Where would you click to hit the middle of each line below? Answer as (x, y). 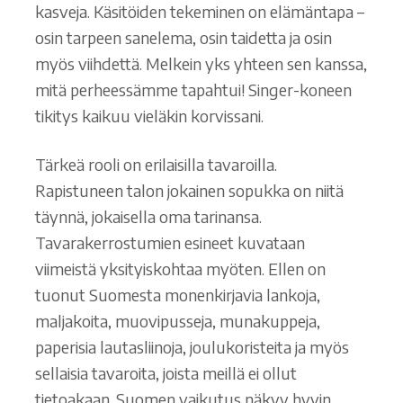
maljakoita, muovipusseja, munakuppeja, (177, 321)
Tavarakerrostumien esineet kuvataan (170, 243)
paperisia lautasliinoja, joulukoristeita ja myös (192, 347)
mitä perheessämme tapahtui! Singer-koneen (193, 89)
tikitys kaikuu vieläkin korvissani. (149, 115)
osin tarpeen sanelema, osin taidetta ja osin (183, 37)
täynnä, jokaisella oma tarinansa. (148, 217)
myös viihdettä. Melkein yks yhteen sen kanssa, (201, 63)
